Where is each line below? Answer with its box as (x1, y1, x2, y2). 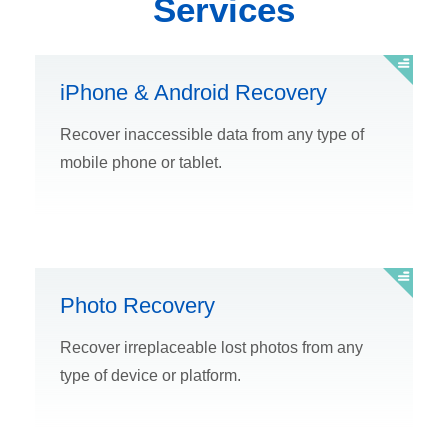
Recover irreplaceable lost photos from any (60, 338, 363, 356)
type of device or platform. (60, 366, 241, 384)
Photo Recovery (60, 292, 215, 318)
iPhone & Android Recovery (60, 79, 327, 105)
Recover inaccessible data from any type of (60, 125, 364, 143)
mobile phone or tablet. (60, 153, 222, 171)
